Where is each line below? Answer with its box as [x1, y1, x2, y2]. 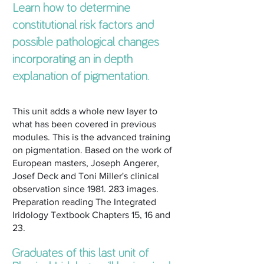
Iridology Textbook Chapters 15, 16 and [12, 210, 170, 220]
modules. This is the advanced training [12, 132, 170, 142]
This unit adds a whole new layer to [12, 106, 157, 116]
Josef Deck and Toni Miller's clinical [12, 171, 159, 181]
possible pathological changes [12, 36, 159, 48]
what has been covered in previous [12, 119, 156, 129]
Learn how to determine [12, 2, 130, 14]
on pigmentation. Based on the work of [12, 145, 172, 155]
